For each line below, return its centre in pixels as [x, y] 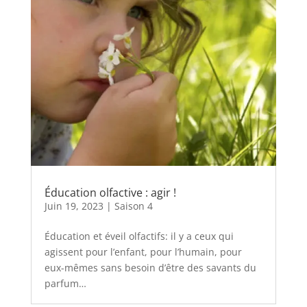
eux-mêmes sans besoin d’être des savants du [150, 267]
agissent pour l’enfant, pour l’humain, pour [143, 251]
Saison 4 [133, 206]
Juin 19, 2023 [74, 206]
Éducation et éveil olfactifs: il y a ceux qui [139, 236]
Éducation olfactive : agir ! [110, 192]
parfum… [65, 283]
